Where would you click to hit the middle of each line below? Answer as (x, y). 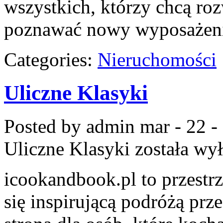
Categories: (51, 59)
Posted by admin (72, 126)
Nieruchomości (157, 59)
